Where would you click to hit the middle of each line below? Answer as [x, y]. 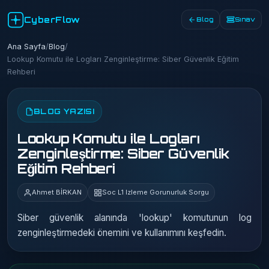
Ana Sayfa [26, 47]
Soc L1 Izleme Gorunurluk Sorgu [156, 192]
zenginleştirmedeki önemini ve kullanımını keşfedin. [122, 233]
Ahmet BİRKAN [57, 192]
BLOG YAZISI [64, 111]
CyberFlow [52, 20]
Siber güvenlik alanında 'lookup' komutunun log [134, 218]
